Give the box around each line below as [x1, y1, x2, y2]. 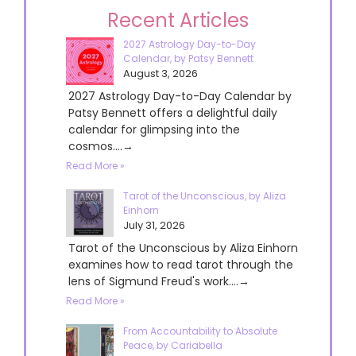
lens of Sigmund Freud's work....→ [68, 273, 250, 289]
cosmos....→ [68, 137, 133, 154]
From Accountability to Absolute [123, 323, 277, 338]
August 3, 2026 [123, 65, 198, 81]
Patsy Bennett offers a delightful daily [68, 104, 277, 121]
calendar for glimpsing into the [68, 121, 240, 137]
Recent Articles [107, 6, 249, 33]
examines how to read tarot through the [68, 256, 293, 273]
